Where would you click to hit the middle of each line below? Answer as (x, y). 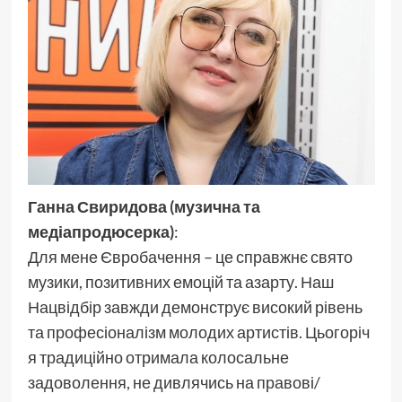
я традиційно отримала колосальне (158, 358)
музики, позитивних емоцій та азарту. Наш (180, 282)
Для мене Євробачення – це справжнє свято (190, 257)
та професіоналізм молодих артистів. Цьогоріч (198, 332)
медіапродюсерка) (100, 232)
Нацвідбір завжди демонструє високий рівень (195, 307)
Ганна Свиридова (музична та (144, 207)
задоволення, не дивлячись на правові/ (174, 383)
